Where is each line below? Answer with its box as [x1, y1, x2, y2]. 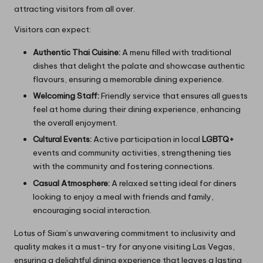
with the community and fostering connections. [33, 161, 214, 172]
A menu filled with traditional [120, 47, 231, 58]
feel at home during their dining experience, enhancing [33, 104, 241, 115]
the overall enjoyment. [33, 117, 117, 129]
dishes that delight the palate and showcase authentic [33, 60, 245, 72]
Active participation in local [92, 134, 202, 145]
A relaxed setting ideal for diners [110, 177, 237, 188]
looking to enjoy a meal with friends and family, [33, 191, 214, 202]
